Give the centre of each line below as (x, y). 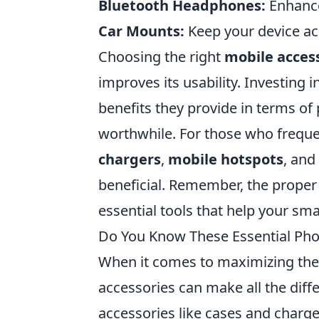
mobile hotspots (226, 159)
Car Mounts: (141, 31)
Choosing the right (161, 56)
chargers (130, 159)
